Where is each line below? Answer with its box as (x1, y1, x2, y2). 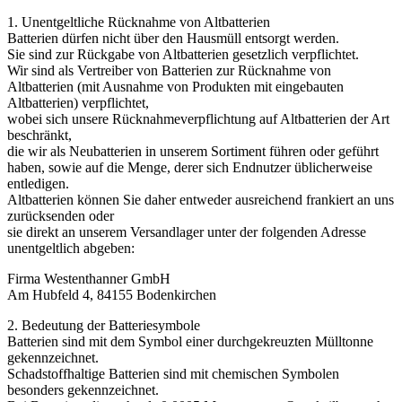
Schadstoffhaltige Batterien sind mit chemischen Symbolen (7, 365, 339, 381)
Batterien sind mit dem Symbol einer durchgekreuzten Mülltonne (7, 333, 373, 349)
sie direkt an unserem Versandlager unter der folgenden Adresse (7, 223, 366, 240)
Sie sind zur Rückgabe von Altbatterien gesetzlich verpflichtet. (7, 46, 359, 62)
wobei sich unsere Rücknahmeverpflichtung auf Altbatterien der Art (7, 110, 389, 127)
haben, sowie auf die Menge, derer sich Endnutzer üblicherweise (7, 159, 372, 175)
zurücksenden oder (7, 207, 114, 223)
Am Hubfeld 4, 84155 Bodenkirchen (7, 286, 216, 302)
